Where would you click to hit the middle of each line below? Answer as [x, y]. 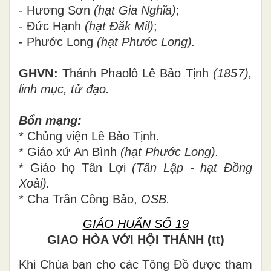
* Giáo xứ [44, 152]
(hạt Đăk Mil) [119, 26]
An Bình [95, 152]
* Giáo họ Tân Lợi [76, 167]
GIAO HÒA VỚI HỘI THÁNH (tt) [135, 239]
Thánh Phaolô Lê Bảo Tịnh [133, 73]
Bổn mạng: [50, 120]
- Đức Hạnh [52, 26]
